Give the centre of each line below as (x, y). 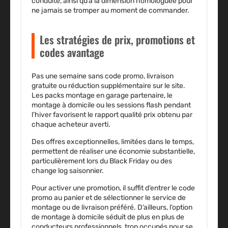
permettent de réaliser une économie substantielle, (113, 152)
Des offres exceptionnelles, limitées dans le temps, (113, 142)
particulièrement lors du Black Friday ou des (102, 161)
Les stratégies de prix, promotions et (117, 40)
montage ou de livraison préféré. (84, 208)
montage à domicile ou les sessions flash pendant (111, 105)
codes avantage (72, 52)
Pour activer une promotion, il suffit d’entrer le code (113, 188)
